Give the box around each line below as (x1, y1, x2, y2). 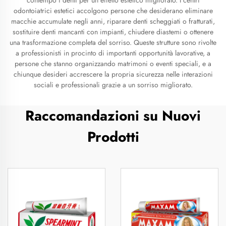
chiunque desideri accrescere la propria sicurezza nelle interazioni (13, 69, 213, 79)
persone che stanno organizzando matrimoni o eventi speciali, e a (15, 59, 211, 69)
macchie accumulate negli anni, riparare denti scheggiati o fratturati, (11, 16, 215, 26)
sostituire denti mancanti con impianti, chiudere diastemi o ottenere (13, 27, 213, 37)
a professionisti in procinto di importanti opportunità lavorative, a (16, 48, 210, 58)
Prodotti (87, 127, 139, 147)
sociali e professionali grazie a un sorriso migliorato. (33, 80, 193, 90)
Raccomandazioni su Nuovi (25, 105, 201, 126)
